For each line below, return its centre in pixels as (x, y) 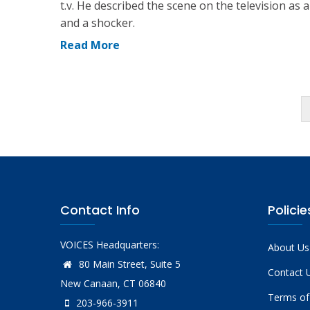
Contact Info (100, 210)
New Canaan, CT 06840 (113, 283)
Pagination (94, 115)
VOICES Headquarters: (110, 244)
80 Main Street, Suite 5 (128, 264)
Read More (90, 45)
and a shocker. (98, 22)
